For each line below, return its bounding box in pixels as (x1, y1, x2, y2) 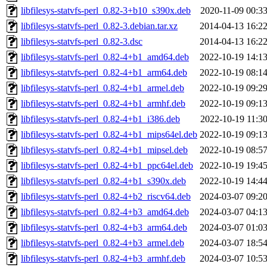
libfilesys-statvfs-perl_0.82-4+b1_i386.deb (21, 114, 180, 125)
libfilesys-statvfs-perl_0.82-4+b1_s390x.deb (21, 176, 186, 187)
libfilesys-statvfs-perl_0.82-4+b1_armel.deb (21, 83, 184, 94)
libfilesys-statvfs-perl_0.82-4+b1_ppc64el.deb (21, 160, 193, 171)
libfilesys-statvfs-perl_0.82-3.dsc (21, 36, 142, 47)
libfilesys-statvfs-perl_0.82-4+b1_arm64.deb (21, 67, 187, 78)
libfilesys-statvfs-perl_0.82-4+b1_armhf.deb (21, 98, 185, 109)
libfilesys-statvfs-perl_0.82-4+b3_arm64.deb (21, 222, 187, 233)
